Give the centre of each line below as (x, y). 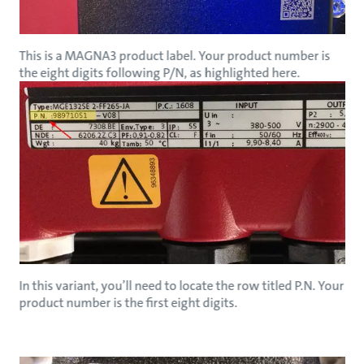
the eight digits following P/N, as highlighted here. (160, 72)
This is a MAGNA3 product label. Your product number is (175, 55)
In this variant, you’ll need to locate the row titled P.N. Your (182, 286)
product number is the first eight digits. (128, 303)
